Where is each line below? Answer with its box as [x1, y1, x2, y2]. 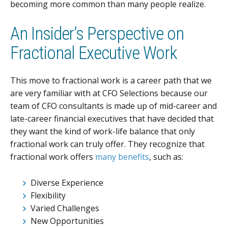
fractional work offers [10, 151, 95, 163]
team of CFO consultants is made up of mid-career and [10, 100, 217, 112]
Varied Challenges [31, 202, 99, 214]
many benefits [95, 151, 149, 163]
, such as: [149, 151, 183, 163]
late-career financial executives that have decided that [10, 113, 214, 125]
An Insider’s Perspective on [10, 22, 184, 44]
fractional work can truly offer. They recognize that [10, 138, 205, 150]
